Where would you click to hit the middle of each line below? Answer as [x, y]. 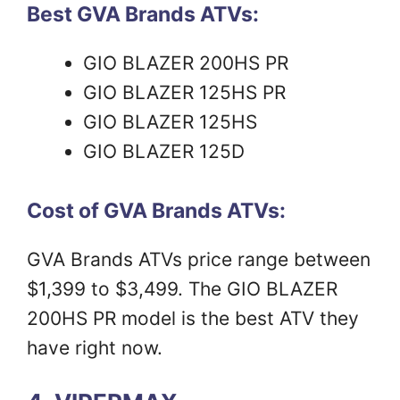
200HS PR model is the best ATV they [193, 318]
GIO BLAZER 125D [164, 152]
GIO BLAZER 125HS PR [184, 93]
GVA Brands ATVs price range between [199, 259]
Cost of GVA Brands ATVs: [156, 210]
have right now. [95, 347]
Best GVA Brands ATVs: [143, 15]
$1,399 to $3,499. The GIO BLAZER [182, 288]
